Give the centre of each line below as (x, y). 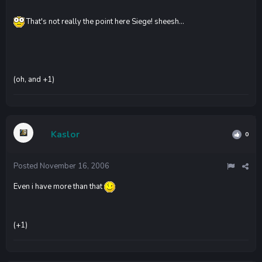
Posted (27, 166)
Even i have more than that (59, 186)
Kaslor (65, 134)
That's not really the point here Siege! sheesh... (104, 21)
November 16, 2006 (75, 166)
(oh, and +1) (34, 80)
